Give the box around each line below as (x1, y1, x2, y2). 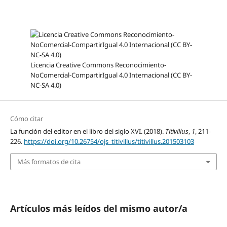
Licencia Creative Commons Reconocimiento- (30, 60, 166, 69)
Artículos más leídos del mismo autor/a (10, 202, 187, 215)
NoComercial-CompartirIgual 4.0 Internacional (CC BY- (30, 70, 192, 80)
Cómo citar (10, 113, 43, 123)
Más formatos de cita (17, 157, 81, 166)
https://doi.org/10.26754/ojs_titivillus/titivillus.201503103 (23, 136, 194, 146)
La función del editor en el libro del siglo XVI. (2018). (10, 126, 165, 136)
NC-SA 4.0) (30, 80, 61, 90)
